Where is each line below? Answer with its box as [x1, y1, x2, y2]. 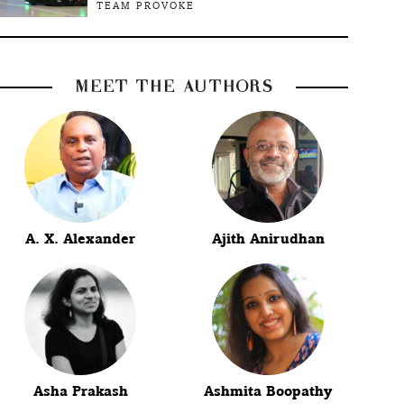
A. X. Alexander [25, 229, 136, 247]
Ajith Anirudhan [211, 229, 325, 247]
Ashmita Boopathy [204, 382, 333, 400]
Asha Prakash [32, 382, 128, 400]
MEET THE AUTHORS [75, 78, 274, 96]
